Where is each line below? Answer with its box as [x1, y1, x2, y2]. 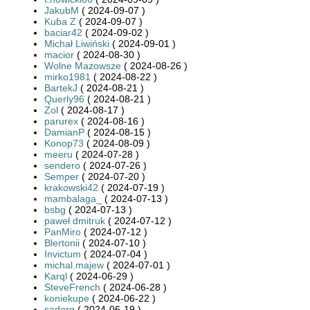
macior [44, 48, 74, 60]
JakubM [44, 4, 79, 16]
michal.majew [44, 259, 104, 271]
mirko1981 [44, 71, 91, 82]
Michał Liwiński [44, 37, 109, 49]
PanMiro [44, 226, 81, 237]
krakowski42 [44, 181, 98, 193]
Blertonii [44, 237, 80, 248]
